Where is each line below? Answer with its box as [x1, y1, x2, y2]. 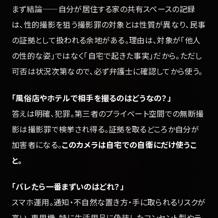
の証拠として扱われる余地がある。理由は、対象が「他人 [12, 34, 201, 46]
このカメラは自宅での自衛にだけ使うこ [62, 138, 197, 150]
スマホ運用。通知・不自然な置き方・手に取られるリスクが [12, 196, 206, 208]
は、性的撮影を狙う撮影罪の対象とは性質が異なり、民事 [12, 18, 206, 31]
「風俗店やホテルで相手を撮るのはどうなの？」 [12, 91, 172, 104]
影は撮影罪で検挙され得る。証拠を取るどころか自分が [12, 123, 200, 135]
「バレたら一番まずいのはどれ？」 [12, 181, 125, 193]
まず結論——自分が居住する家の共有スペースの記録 [12, 3, 196, 15]
